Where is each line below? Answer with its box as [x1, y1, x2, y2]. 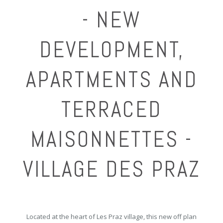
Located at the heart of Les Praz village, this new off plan [26, 212, 197, 221]
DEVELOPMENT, [39, 36, 184, 64]
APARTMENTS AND [25, 66, 198, 94]
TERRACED [61, 96, 162, 123]
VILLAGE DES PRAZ [22, 155, 201, 183]
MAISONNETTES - [30, 125, 193, 153]
